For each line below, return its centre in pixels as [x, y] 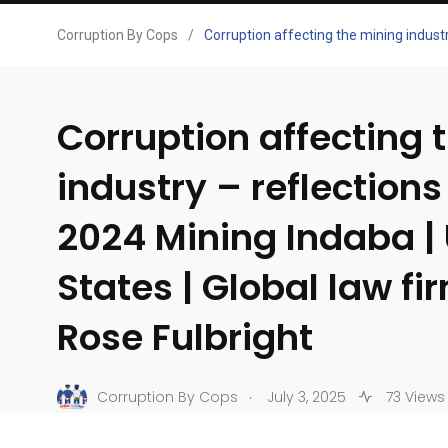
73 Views [413, 397]
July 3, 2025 [306, 397]
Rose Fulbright [185, 337]
